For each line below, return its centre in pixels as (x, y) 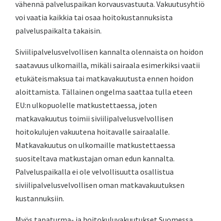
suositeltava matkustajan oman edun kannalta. (95, 158)
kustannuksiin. (40, 198)
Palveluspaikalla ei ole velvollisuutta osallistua (95, 172)
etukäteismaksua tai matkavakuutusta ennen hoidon (105, 78)
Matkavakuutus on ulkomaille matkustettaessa (95, 145)
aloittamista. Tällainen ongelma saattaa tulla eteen (104, 92)
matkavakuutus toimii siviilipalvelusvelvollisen (94, 118)
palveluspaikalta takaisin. (59, 31)
